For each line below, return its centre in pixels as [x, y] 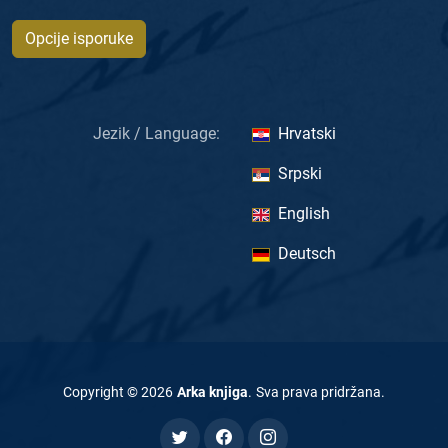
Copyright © [102, 392]
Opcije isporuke [79, 39]
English [304, 214]
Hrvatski [307, 134]
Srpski [300, 174]
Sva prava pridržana [318, 392]
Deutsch [307, 254]
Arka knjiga [212, 392]
